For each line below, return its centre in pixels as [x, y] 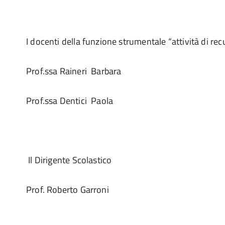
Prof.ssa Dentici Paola [70, 101]
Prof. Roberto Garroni [68, 190]
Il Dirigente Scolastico [69, 160]
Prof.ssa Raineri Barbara [74, 71]
